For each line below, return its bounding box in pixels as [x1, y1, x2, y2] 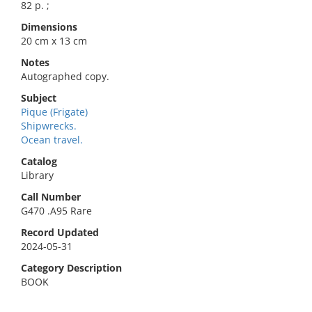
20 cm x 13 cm [21, 34, 87, 47]
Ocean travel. [21, 133, 83, 146]
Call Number [21, 190, 81, 203]
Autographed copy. [21, 70, 109, 83]
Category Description [21, 261, 122, 274]
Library [21, 169, 54, 182]
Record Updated [21, 226, 99, 239]
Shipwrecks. [21, 119, 77, 132]
